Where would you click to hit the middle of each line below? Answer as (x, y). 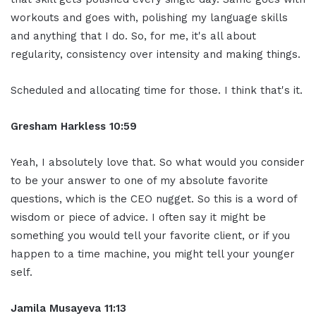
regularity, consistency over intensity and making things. (156, 54)
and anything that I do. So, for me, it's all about (133, 36)
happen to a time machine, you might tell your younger (153, 254)
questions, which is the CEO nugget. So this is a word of (154, 199)
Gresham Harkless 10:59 (74, 126)
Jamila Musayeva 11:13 (68, 308)
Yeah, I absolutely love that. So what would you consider (158, 162)
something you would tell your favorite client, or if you (150, 235)
